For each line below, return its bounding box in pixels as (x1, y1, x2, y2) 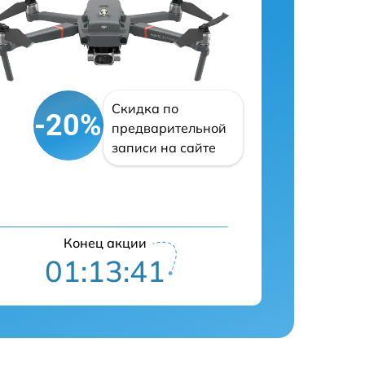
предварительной (111, 120, 226, 136)
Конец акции (64, 235, 147, 251)
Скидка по (111, 100, 178, 117)
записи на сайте (111, 139, 216, 156)
